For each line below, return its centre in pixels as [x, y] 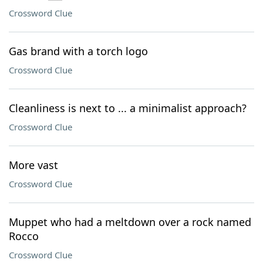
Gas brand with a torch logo [78, 51]
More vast [33, 165]
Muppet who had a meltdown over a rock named [130, 222]
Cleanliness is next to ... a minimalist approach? [128, 108]
